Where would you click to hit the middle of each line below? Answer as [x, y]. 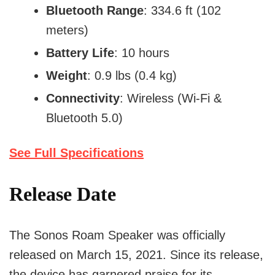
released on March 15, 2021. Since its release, [136, 255]
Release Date [63, 194]
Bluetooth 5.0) [84, 118]
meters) [67, 30]
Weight [67, 76]
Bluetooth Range [95, 11]
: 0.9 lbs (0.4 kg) [132, 76]
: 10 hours [142, 53]
